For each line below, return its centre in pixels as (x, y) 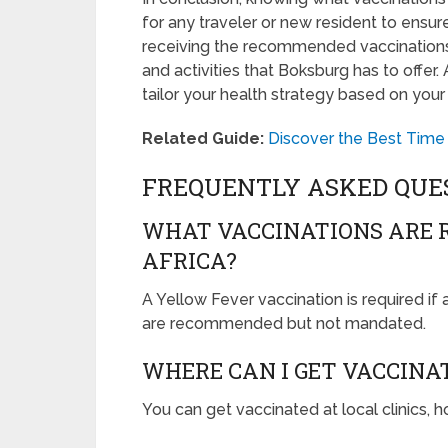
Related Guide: (203, 139)
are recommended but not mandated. (284, 324)
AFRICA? (189, 261)
